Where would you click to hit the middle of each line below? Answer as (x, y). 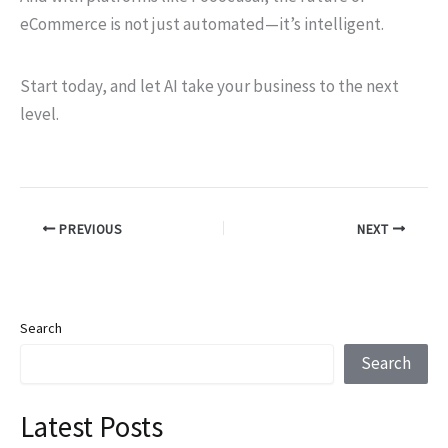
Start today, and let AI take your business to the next (209, 85)
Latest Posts (91, 426)
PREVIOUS (89, 229)
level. (39, 113)
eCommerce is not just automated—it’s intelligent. (202, 23)
